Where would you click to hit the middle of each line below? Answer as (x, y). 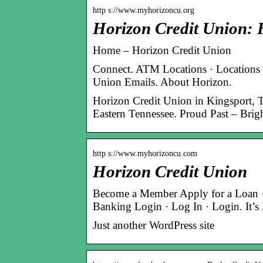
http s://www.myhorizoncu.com (145, 153)
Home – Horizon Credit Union (162, 50)
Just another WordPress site (154, 225)
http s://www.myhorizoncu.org (144, 10)
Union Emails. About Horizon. (162, 82)
